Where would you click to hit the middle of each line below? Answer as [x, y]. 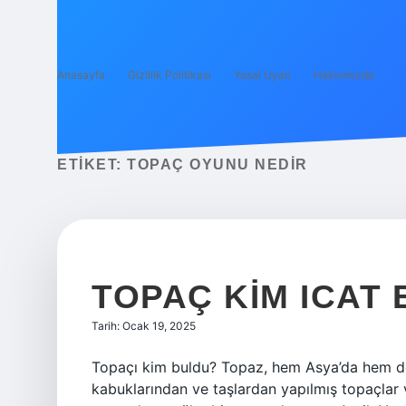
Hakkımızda [344, 75]
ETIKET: [92, 164]
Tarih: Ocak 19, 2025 [144, 326]
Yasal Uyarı [262, 75]
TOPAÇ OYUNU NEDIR [217, 164]
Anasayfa [81, 75]
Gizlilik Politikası [169, 75]
